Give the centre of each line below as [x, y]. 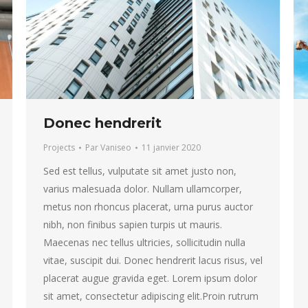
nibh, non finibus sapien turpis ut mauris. [133, 225]
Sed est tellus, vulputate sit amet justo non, [140, 171]
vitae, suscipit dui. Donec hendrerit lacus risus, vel [153, 261]
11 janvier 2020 [171, 148]
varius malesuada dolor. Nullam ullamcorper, [143, 189]
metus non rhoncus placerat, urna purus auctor [148, 207]
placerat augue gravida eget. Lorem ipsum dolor [150, 278]
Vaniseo [116, 148]
